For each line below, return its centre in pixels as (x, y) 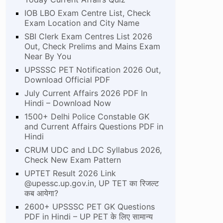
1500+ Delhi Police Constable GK (87, 116)
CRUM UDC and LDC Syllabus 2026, (93, 150)
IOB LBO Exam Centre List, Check (88, 13)
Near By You (48, 56)
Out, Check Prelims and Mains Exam (93, 46)
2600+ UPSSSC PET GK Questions (90, 206)
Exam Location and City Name (82, 23)
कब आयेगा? (42, 193)
